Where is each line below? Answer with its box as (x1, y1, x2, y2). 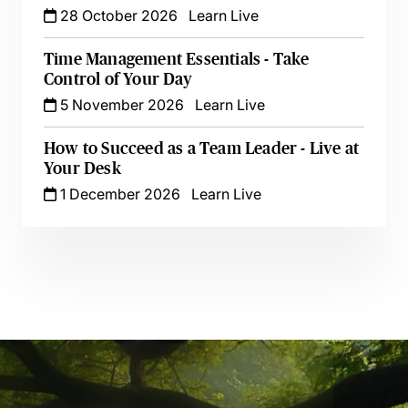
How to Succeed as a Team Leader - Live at (44, 139, 360, 158)
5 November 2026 (56, 96, 184, 114)
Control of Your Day (44, 70, 192, 88)
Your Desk (44, 159, 121, 178)
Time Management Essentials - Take (44, 50, 310, 68)
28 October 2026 (56, 6, 178, 25)
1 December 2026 (56, 185, 180, 203)
